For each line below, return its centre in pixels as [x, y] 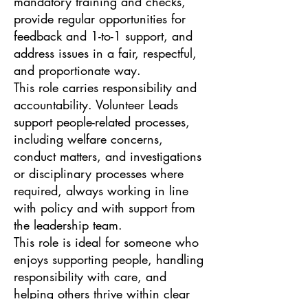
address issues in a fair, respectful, [105, 53]
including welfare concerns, [88, 139]
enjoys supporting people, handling [109, 259]
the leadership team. [68, 224]
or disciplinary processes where [99, 173]
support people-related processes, [102, 121]
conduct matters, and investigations [108, 156]
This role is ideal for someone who [106, 242]
